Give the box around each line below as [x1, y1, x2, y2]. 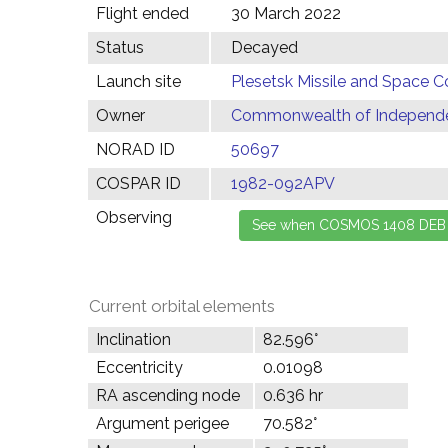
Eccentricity [96, 358, 183, 377]
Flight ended [96, 4, 189, 23]
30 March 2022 [231, 4, 341, 23]
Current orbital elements [89, 296, 275, 316]
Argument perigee [96, 414, 229, 433]
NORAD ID [96, 140, 175, 159]
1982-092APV [231, 174, 335, 193]
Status [96, 38, 144, 57]
